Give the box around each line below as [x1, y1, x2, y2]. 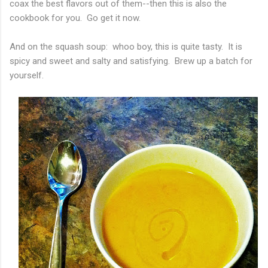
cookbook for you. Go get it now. [10, 13, 141, 24]
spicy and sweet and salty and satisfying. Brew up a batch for [10, 56, 252, 67]
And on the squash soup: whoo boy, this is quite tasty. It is [10, 41, 242, 53]
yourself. [10, 70, 44, 81]
